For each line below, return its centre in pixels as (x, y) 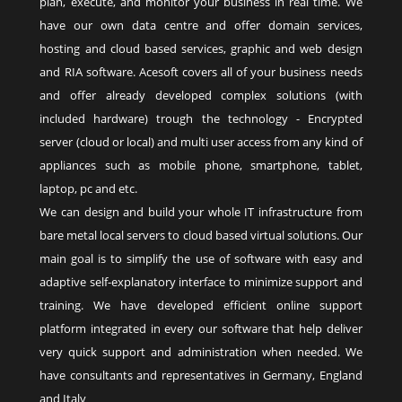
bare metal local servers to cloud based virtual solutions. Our (201, 235)
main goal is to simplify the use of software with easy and (201, 258)
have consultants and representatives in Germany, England (201, 375)
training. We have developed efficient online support (201, 305)
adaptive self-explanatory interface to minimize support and (201, 282)
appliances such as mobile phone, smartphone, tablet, (201, 165)
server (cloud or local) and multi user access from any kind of (201, 142)
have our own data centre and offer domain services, (201, 25)
